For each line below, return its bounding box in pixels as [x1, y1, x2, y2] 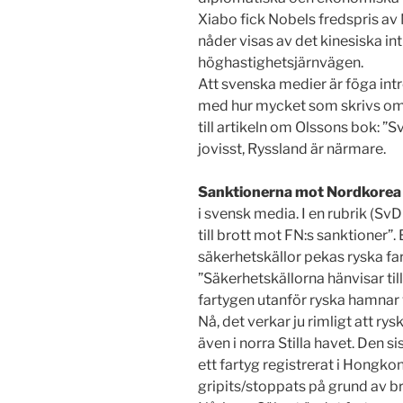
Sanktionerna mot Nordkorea [198, 184, 401, 201]
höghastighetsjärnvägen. [198, 54, 363, 72]
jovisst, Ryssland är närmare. [198, 140, 386, 158]
